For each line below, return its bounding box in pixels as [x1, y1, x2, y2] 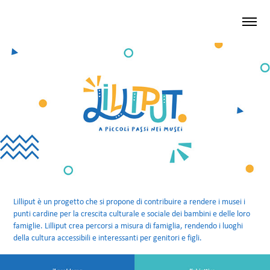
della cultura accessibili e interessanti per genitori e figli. [13, 232, 202, 243]
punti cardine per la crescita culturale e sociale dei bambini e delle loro [13, 208, 251, 219]
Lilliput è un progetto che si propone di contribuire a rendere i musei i [13, 196, 246, 207]
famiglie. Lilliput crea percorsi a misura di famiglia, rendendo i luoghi [13, 220, 243, 231]
